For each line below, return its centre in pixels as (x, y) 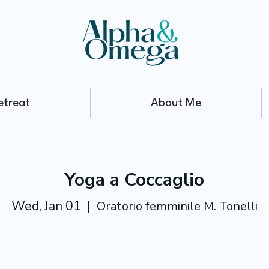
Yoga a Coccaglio (134, 180)
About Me (176, 103)
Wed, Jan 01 (46, 206)
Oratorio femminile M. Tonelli (177, 206)
